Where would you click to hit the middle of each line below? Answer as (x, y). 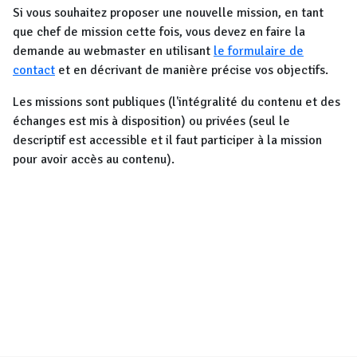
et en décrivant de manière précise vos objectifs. (192, 70)
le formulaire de (259, 51)
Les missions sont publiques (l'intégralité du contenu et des (177, 102)
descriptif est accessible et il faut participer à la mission (167, 140)
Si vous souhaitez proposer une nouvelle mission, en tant (168, 13)
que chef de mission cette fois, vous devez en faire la (159, 32)
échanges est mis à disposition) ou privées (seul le (151, 121)
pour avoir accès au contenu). (94, 159)
